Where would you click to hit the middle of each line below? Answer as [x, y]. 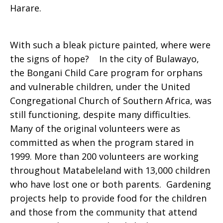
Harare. [26, 8]
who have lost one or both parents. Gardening [111, 184]
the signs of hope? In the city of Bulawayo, [105, 59]
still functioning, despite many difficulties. [102, 114]
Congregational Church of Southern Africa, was [111, 101]
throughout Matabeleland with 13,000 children [110, 170]
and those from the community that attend [104, 212]
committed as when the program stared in [102, 142]
